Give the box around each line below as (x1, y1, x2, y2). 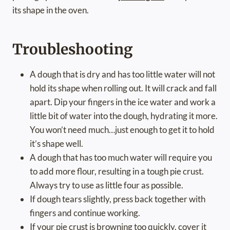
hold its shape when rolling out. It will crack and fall (30, 83, 217, 94)
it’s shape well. (30, 138, 83, 149)
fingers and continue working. (30, 207, 140, 219)
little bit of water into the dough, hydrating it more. (30, 110, 218, 122)
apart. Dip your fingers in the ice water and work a (30, 97, 216, 108)
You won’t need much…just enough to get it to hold (30, 124, 215, 136)
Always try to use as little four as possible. (30, 180, 183, 191)
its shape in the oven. (12, 5, 89, 16)
